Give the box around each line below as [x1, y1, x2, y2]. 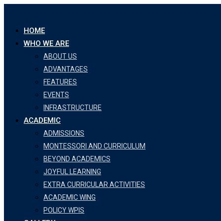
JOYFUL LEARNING [43, 168, 101, 176]
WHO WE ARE [24, 39, 69, 48]
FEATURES [43, 78, 77, 86]
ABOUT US [43, 52, 77, 60]
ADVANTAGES [43, 65, 88, 73]
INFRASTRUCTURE [43, 104, 102, 111]
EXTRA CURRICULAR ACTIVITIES [43, 181, 145, 188]
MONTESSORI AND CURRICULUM [43, 142, 146, 150]
